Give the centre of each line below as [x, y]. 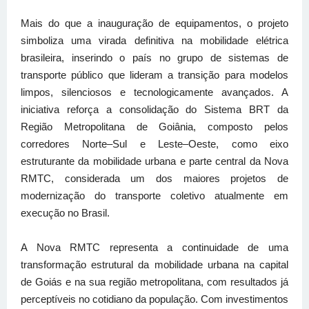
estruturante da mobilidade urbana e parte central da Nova [154, 161]
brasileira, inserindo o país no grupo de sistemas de [154, 58]
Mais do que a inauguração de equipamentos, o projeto [154, 23]
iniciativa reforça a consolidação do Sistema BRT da [154, 110]
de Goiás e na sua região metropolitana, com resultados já [154, 282]
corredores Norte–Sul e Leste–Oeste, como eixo [154, 144]
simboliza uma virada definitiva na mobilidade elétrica [154, 41]
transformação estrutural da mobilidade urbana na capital [154, 265]
